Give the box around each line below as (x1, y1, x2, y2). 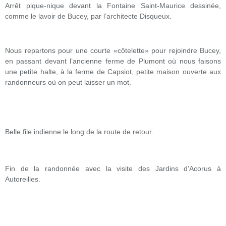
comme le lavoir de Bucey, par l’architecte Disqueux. (5, 12, 172, 20)
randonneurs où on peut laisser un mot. (5, 78, 131, 86)
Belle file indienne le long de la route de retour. (5, 128, 153, 136)
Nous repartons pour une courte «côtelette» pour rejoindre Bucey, (5, 46, 221, 54)
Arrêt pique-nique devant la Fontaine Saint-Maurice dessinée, (5, 2, 221, 10)
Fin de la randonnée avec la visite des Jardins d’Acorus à (5, 164, 221, 173)
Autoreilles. (5, 175, 40, 183)
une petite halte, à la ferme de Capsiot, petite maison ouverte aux (5, 68, 221, 76)
